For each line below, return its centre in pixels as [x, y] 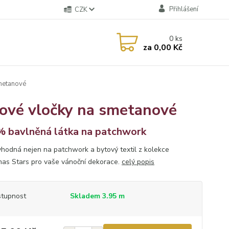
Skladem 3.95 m [97, 196]
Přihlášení [184, 9]
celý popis [138, 162]
